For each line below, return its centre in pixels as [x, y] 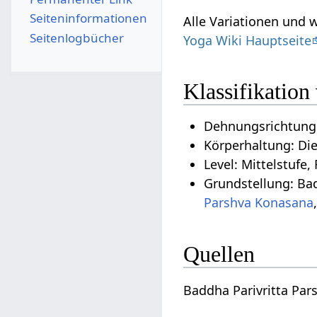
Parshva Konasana [259, 203]
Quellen [219, 254]
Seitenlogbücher [76, 38]
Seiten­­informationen [88, 18]
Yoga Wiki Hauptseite [248, 40]
